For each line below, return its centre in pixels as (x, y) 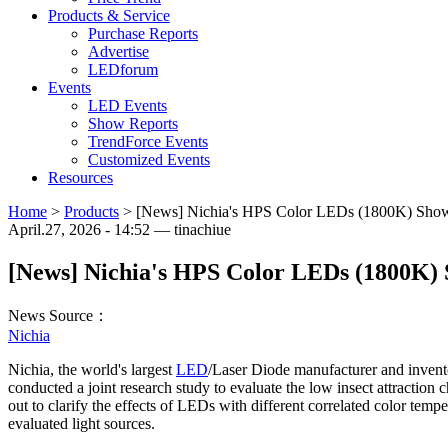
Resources (80, 178)
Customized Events (149, 160)
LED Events (127, 106)
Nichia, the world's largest (92, 370)
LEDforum (123, 70)
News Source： (60, 316)
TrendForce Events (148, 142)
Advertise (118, 52)
